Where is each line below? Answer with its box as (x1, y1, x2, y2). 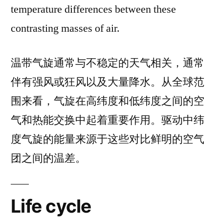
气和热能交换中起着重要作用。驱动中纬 (11, 113, 204, 127)
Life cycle (11, 195, 91, 217)
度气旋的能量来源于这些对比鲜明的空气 (11, 132, 204, 146)
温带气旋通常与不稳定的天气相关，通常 (11, 56, 204, 70)
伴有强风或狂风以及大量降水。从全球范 (11, 75, 204, 89)
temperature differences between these (11, 2, 176, 16)
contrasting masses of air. (11, 22, 120, 35)
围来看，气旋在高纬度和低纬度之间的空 (11, 94, 204, 108)
